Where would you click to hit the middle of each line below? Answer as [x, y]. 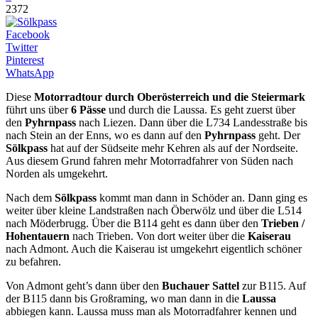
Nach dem [30, 197]
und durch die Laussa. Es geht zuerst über [201, 109]
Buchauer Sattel [201, 285]
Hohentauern [38, 236]
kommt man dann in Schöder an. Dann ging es [202, 197]
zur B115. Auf [273, 285]
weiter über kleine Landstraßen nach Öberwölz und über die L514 [154, 210]
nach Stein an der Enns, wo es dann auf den [105, 135]
